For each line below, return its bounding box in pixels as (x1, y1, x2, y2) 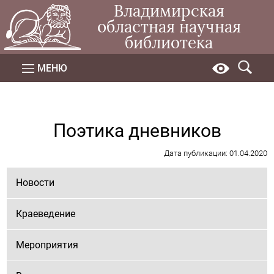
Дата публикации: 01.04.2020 (163, 149, 267, 158)
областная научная (97, 17, 241, 37)
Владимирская (113, 1, 224, 21)
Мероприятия (16, 239, 79, 251)
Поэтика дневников (53, 120, 221, 141)
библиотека (125, 33, 213, 53)
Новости (16, 177, 55, 188)
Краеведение (16, 208, 76, 220)
